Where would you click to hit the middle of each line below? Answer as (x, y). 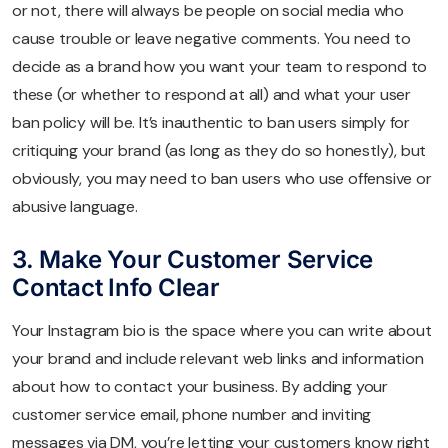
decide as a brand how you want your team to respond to (220, 66)
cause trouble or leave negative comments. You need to (211, 38)
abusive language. (75, 206)
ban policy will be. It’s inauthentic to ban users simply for (211, 122)
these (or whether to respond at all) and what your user (211, 94)
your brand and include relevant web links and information (218, 358)
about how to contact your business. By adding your (200, 386)
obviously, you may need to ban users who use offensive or (222, 178)
